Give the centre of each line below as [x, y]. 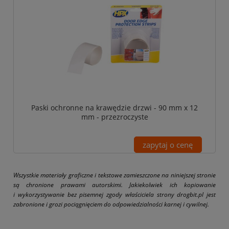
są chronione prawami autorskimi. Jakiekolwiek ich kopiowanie [114, 185]
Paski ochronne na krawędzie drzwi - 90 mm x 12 [114, 107]
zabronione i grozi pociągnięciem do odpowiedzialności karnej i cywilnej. [111, 204]
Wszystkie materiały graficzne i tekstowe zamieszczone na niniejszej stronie [114, 175]
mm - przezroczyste [114, 117]
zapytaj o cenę [168, 144]
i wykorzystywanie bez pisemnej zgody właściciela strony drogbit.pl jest [114, 194]
